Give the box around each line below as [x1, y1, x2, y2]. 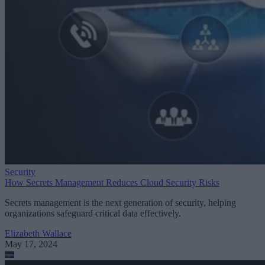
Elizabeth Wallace [5, 228, 72, 239]
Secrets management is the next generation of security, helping [5, 198, 236, 208]
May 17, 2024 [5, 239, 57, 250]
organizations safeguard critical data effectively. [5, 208, 181, 219]
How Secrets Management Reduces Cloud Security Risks [5, 177, 219, 188]
